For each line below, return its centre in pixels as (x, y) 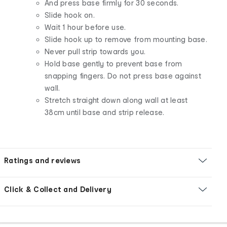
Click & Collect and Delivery (58, 189)
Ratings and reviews (43, 160)
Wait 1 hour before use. (85, 27)
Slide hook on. (70, 15)
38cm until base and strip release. (105, 112)
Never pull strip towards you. (95, 51)
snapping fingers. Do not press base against (123, 75)
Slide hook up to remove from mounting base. (126, 39)
